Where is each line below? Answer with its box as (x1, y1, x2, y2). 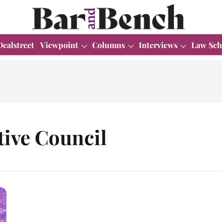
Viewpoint (40, 39, 78, 50)
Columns (92, 39, 125, 50)
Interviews (139, 39, 177, 50)
